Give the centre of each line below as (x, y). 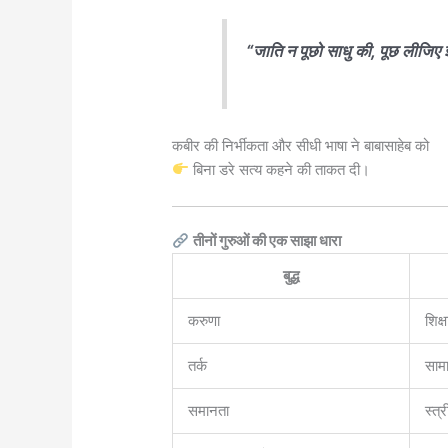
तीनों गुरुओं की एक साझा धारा (267, 241)
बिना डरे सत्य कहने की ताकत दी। (280, 169)
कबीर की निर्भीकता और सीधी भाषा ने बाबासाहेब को (301, 145)
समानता (209, 411)
